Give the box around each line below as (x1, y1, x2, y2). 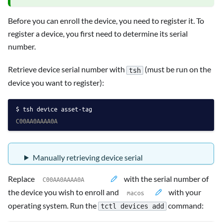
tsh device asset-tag (23, 104, 92, 113)
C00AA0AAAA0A (16, 116, 57, 125)
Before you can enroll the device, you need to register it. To (8, 16, 204, 26)
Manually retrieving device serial (32, 152, 143, 162)
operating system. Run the (8, 200, 98, 210)
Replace (8, 173, 36, 183)
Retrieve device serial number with (8, 64, 126, 74)
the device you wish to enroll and (8, 187, 120, 197)
